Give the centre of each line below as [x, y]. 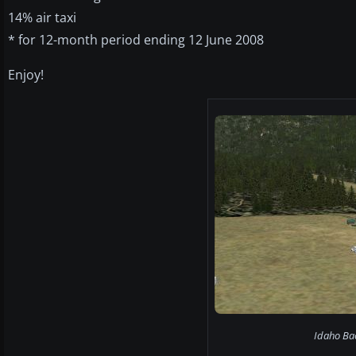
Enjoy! [26, 74]
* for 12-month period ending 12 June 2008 [136, 39]
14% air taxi [42, 17]
